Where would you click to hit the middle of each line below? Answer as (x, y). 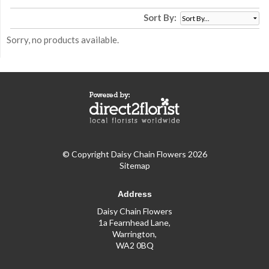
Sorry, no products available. (62, 40)
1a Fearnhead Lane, (134, 223)
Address (134, 194)
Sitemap (134, 166)
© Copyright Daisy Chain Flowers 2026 (134, 154)
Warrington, (134, 234)
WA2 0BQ (134, 246)
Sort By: (160, 18)
